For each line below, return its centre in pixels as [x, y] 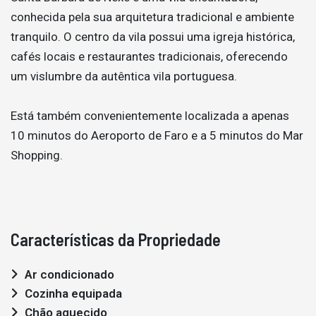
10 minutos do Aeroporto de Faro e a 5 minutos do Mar [157, 135]
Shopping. [37, 155]
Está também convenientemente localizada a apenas [150, 115]
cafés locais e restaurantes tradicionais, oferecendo [149, 56]
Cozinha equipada [73, 293]
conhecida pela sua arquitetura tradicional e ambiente [152, 17]
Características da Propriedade [116, 239]
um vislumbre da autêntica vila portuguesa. [124, 76]
